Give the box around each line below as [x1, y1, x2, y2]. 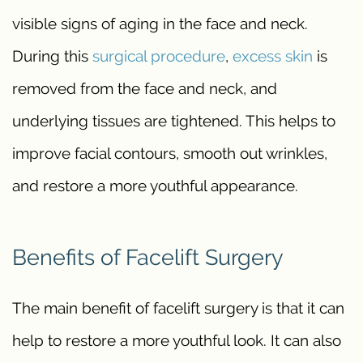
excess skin [233, 47, 313, 65]
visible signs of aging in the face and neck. [12, 15, 308, 32]
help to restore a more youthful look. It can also [12, 331, 341, 349]
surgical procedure [92, 47, 225, 65]
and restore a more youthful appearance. [12, 177, 298, 194]
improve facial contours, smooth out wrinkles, [12, 144, 327, 162]
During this [12, 47, 92, 65]
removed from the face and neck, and [12, 79, 277, 97]
